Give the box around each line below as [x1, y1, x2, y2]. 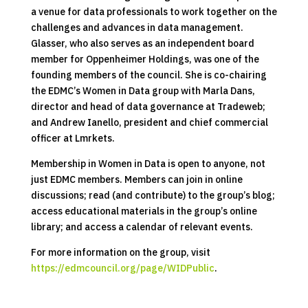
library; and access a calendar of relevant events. [30, 220, 253, 233]
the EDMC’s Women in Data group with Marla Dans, [30, 84, 255, 97]
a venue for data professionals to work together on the [30, 5, 277, 18]
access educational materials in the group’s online [30, 204, 257, 217]
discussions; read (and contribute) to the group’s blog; [30, 188, 275, 201]
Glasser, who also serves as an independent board [30, 36, 254, 49]
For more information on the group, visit [30, 245, 210, 258]
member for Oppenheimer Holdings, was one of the [30, 52, 259, 65]
